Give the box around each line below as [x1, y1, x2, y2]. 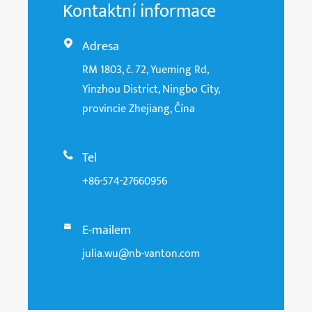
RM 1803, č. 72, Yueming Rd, [82, 60, 208, 79]
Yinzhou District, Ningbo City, [82, 79, 219, 99]
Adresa [82, 36, 119, 57]
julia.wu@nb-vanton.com [82, 244, 200, 263]
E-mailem [82, 219, 131, 241]
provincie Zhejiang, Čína [82, 99, 195, 118]
